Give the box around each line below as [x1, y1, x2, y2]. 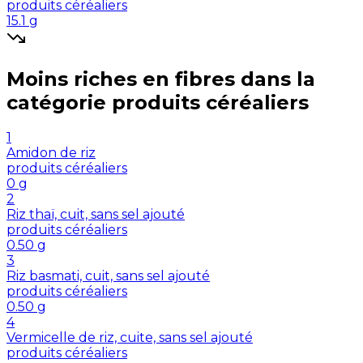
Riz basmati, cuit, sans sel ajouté [6, 268, 210, 284]
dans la [241, 66, 315, 91]
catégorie [6, 90, 106, 114]
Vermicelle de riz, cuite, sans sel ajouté [6, 330, 253, 346]
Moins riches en [6, 66, 169, 91]
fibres [175, 66, 235, 91]
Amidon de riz [6, 145, 96, 161]
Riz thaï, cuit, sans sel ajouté [6, 207, 185, 223]
